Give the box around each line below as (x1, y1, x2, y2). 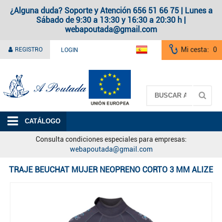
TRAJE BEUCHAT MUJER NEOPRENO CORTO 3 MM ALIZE (9, 165, 213, 174)
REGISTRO (13, 46, 43, 53)
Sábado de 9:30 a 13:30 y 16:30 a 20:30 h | (36, 15, 186, 25)
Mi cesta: (181, 46, 209, 54)
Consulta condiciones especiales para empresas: (35, 135, 187, 144)
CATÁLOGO (25, 117, 60, 125)
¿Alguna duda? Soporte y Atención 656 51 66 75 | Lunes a (9, 6, 213, 15)
